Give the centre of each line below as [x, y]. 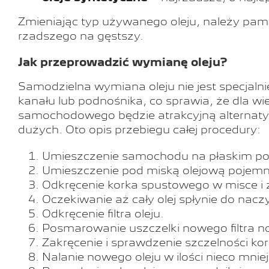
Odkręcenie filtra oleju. [103, 214]
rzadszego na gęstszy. [81, 36]
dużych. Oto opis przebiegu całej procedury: [139, 130]
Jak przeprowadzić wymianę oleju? [122, 62]
